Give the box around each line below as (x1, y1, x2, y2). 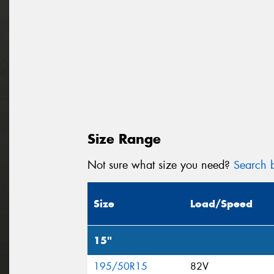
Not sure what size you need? (87, 157, 234, 172)
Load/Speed (190, 197, 253, 211)
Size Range (87, 130, 161, 147)
